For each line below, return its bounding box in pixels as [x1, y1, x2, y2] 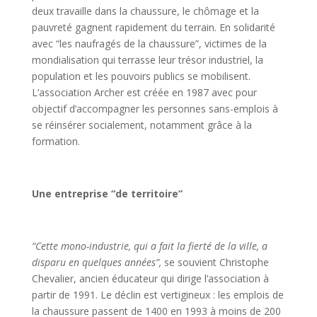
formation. [31, 134, 83, 148]
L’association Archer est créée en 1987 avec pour [31, 85, 257, 99]
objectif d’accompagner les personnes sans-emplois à [31, 101, 278, 115]
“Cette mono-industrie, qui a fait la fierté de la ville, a [31, 238, 267, 253]
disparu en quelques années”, [31, 255, 161, 269]
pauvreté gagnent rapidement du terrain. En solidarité [31, 20, 275, 34]
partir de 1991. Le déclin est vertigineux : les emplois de [31, 287, 284, 301]
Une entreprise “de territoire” [31, 186, 183, 200]
